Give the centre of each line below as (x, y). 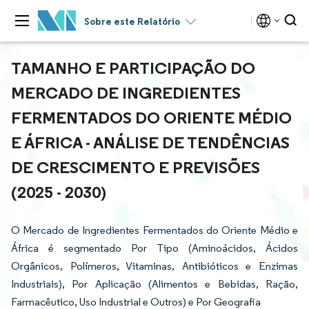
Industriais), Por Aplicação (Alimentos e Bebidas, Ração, (154, 284)
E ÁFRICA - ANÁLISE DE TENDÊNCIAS (150, 142)
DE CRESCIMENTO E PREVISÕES (136, 167)
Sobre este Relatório (132, 21)
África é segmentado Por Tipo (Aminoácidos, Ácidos (154, 248)
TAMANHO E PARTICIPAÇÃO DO (133, 68)
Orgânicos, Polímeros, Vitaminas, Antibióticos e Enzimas (154, 266)
